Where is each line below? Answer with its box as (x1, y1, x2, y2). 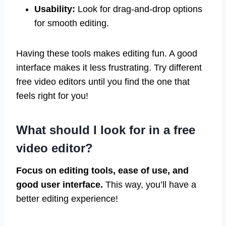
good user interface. (16, 180, 103, 190)
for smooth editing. (34, 18, 109, 29)
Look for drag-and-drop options (75, 4, 202, 15)
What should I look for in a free (16, 123, 195, 137)
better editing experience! (16, 194, 118, 204)
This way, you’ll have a (103, 180, 196, 190)
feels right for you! (16, 91, 88, 101)
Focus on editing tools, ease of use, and (16, 165, 189, 176)
